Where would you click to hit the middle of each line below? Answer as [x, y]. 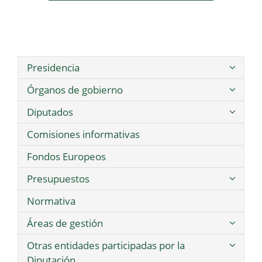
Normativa [51, 201]
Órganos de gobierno [75, 90]
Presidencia [53, 68]
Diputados [50, 112]
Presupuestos [58, 179]
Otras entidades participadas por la [106, 246]
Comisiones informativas [83, 135]
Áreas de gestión [65, 223]
